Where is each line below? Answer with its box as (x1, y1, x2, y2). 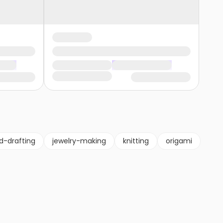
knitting (123, 136, 149, 146)
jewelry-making (52, 136, 106, 146)
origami (166, 136, 192, 146)
